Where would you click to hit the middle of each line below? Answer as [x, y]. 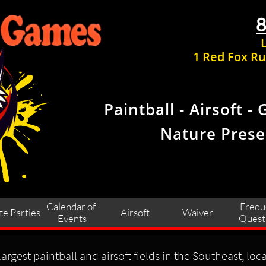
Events [72, 218]
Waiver [198, 212]
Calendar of [71, 206]
